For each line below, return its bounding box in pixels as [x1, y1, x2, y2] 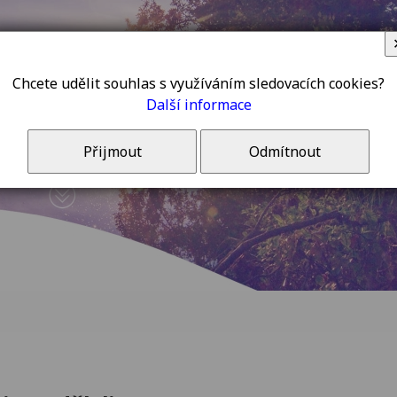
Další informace [145, 95, 252, 114]
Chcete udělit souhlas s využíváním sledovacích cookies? [12, 74, 385, 93]
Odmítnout [249, 142, 321, 161]
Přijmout [82, 142, 142, 161]
